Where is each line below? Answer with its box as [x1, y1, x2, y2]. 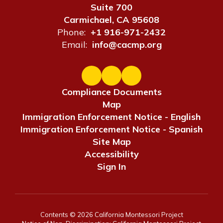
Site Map [92, 135, 131, 147]
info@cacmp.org [92, 38, 162, 50]
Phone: [57, 26, 86, 38]
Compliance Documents [61, 86, 162, 98]
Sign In [97, 160, 126, 172]
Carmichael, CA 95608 [64, 13, 159, 25]
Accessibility [84, 148, 139, 160]
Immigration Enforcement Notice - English [22, 111, 201, 122]
